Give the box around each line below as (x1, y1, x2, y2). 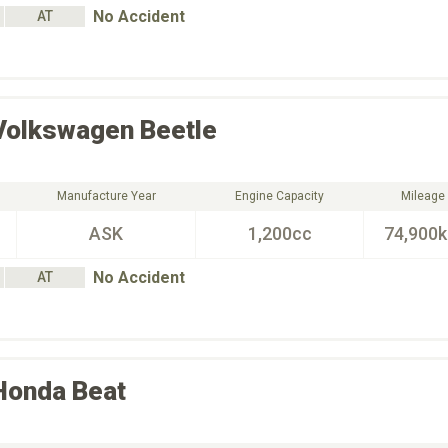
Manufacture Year (56, 189, 156, 203)
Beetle (140, 115, 217, 145)
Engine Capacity (235, 189, 324, 203)
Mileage (400, 189, 445, 203)
